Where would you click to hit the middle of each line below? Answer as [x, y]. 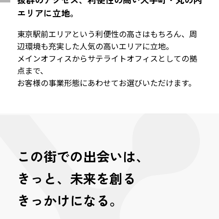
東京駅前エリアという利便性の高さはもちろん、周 [107, 34]
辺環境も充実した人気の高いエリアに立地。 [95, 46]
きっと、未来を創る [77, 178]
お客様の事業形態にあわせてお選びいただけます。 [107, 83]
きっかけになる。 [70, 200]
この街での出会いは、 [83, 156]
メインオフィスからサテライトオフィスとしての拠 [107, 58]
